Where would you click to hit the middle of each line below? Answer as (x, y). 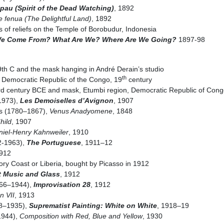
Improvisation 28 (62, 184)
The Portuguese (53, 142)
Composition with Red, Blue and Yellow (81, 216)
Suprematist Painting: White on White (93, 205)
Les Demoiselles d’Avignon (66, 100)
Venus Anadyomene (81, 111)
